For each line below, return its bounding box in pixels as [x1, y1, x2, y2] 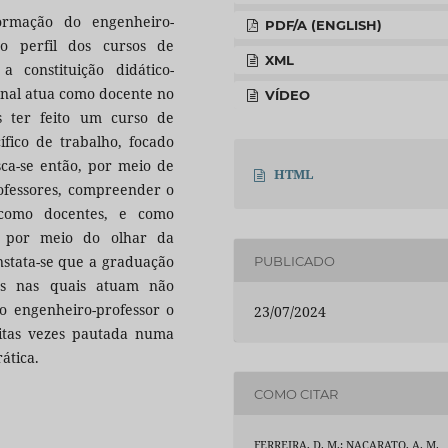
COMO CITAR [254, 385, 339, 402]
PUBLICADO [254, 252, 336, 269]
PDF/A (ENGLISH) [261, 17, 383, 34]
